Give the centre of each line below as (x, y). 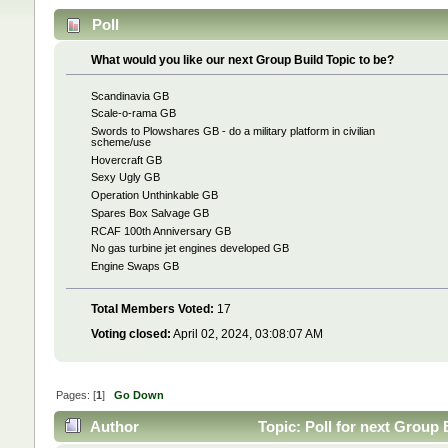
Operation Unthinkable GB (155, 195)
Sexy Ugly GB (126, 177)
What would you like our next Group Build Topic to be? (243, 59)
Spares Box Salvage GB (150, 212)
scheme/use (121, 142)
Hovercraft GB (127, 159)
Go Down (138, 394)
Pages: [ (75, 394)
